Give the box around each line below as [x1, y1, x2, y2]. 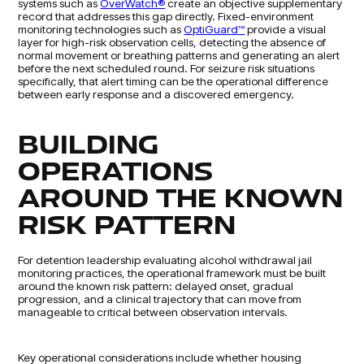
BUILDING [18, 132, 159, 160]
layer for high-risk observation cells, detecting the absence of [18, 35, 327, 50]
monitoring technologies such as [18, 22, 184, 37]
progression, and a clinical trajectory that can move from [18, 292, 302, 306]
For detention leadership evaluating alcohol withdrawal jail [18, 253, 313, 267]
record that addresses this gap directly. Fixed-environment [18, 9, 314, 24]
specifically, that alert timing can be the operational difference [18, 74, 329, 89]
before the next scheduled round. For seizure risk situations [18, 61, 315, 76]
